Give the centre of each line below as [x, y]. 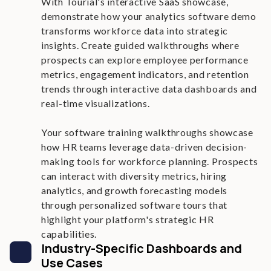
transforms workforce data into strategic [135, 31]
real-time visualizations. [96, 103]
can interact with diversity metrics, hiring [134, 176]
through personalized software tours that [135, 205]
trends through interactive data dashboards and [149, 89]
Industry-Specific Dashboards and [142, 248]
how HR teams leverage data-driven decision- [145, 147]
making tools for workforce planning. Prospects [150, 161]
